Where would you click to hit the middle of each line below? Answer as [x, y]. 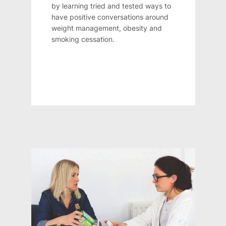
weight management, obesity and [106, 28]
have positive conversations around [110, 17]
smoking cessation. [83, 39]
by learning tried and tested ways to [111, 6]
